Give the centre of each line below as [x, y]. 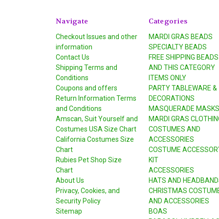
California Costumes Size [95, 139]
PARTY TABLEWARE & [183, 88]
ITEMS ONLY [167, 77]
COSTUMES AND [174, 129]
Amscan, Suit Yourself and [97, 119]
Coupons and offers [87, 88]
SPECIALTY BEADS [177, 47]
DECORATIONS [171, 98]
